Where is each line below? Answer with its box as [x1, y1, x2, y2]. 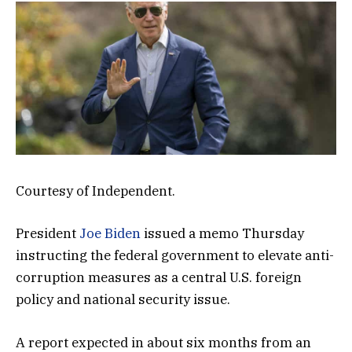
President [16, 225, 79, 243]
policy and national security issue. [16, 291, 230, 309]
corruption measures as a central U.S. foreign [16, 269, 302, 287]
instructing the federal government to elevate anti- [16, 247, 334, 265]
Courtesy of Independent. [16, 182, 175, 200]
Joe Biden [79, 225, 141, 243]
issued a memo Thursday [141, 225, 304, 243]
